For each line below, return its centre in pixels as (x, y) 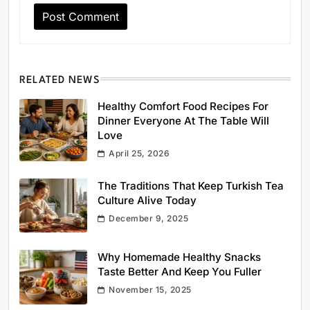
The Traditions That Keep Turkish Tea (191, 185)
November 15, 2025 (150, 290)
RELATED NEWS (60, 80)
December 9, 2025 (149, 218)
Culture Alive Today (147, 200)
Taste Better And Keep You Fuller (180, 272)
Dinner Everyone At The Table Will (183, 120)
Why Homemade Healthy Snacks (179, 257)
